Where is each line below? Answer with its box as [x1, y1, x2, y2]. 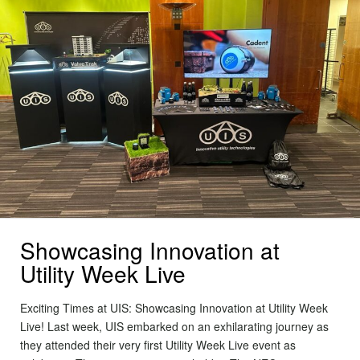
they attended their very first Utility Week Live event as [20, 337, 296, 354]
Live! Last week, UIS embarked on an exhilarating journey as [20, 318, 329, 335]
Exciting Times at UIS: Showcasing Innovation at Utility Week [20, 300, 328, 317]
